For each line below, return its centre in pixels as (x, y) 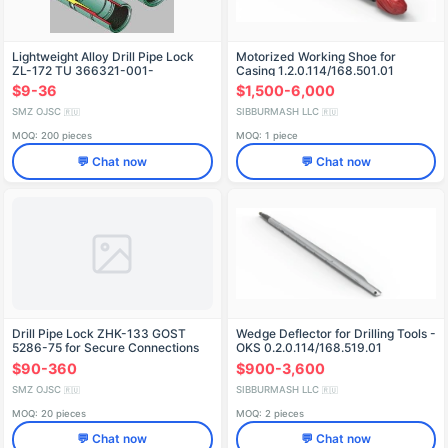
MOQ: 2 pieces (269, 413)
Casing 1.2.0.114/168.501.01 (314, 70)
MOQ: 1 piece (266, 136)
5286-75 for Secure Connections (105, 348)
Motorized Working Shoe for (315, 56)
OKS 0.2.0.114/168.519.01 (308, 348)
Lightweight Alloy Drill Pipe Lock (103, 56)
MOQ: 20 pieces (49, 413)
